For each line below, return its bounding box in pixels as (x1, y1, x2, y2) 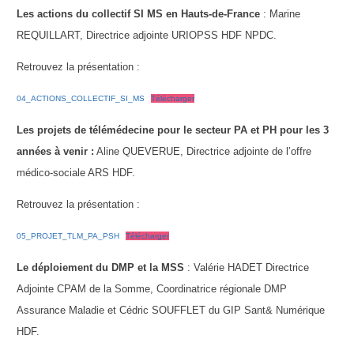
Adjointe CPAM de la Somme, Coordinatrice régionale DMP (17, 283, 288, 295)
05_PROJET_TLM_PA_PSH (17, 232, 120, 240)
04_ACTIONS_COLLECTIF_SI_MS (17, 94, 145, 103)
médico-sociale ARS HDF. (17, 167, 136, 179)
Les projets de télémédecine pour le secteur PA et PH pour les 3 (17, 124, 330, 136)
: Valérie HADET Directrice (187, 262, 310, 273)
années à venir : (17, 145, 95, 157)
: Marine (263, 8, 301, 20)
